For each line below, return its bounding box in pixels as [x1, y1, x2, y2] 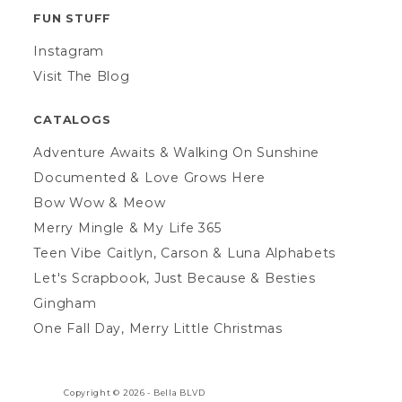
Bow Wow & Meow [33, 194, 166, 211]
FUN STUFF [33, 11, 111, 25]
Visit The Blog [33, 67, 130, 84]
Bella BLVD [153, 388, 205, 398]
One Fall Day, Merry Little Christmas [33, 319, 283, 336]
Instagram [33, 42, 104, 59]
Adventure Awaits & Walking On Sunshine [33, 144, 320, 161]
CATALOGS [33, 112, 111, 127]
